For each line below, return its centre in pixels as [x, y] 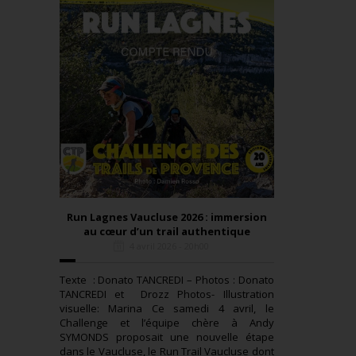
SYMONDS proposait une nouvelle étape [166, 337]
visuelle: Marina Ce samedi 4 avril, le [166, 309]
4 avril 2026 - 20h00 [170, 246]
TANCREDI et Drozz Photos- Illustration [166, 294]
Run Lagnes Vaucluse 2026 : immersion [166, 217]
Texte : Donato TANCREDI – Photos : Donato [166, 280]
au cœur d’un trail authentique [166, 232]
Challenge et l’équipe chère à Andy [166, 323]
